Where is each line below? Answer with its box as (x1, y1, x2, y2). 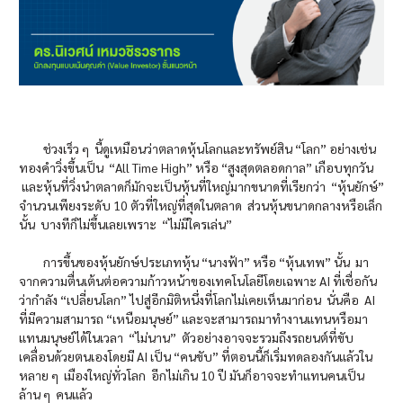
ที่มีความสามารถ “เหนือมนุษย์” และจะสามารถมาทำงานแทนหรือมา (19, 310, 368, 327)
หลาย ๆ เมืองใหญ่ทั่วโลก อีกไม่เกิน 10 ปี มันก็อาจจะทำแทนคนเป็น (19, 367, 364, 384)
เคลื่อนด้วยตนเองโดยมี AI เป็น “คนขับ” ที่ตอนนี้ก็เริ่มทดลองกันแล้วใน (19, 348, 372, 365)
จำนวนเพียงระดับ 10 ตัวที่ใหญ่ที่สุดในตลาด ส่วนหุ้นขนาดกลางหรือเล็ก (19, 197, 382, 214)
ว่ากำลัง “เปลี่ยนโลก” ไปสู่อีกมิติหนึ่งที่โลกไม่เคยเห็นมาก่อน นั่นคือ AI (19, 291, 375, 309)
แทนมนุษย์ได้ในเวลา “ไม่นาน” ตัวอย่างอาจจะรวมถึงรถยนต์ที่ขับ (19, 329, 354, 346)
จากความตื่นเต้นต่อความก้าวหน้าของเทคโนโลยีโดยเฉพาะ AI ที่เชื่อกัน (19, 273, 377, 290)
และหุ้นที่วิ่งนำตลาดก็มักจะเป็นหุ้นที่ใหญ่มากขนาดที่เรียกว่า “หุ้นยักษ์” (19, 178, 384, 195)
